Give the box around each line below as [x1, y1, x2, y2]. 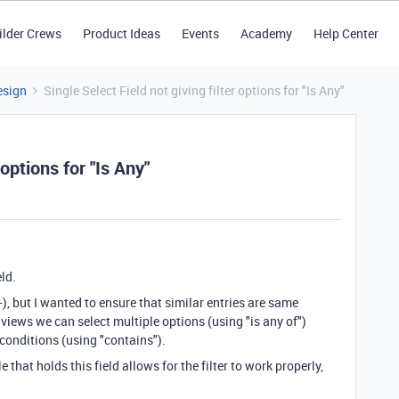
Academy [240, 25, 292, 42]
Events [181, 25, 219, 42]
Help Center [313, 25, 379, 42]
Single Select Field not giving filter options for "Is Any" [44, 82, 345, 99]
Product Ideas [82, 25, 160, 42]
